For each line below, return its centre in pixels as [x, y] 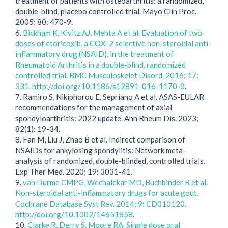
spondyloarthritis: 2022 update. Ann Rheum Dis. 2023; [107, 118]
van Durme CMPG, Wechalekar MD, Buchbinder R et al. [115, 182]
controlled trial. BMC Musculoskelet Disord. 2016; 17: [107, 75]
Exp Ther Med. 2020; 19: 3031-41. [74, 171]
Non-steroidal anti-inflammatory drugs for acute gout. [107, 193]
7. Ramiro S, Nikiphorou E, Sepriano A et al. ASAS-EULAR [110, 96]
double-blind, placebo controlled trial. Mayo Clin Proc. [106, 11]
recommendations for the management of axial [94, 107]
